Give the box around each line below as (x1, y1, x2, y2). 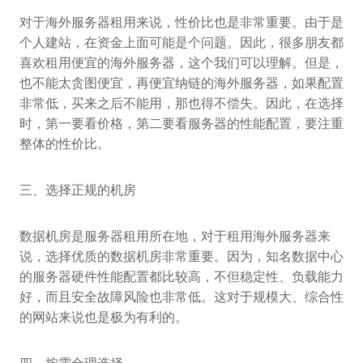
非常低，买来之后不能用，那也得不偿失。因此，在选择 (19, 96, 344, 111)
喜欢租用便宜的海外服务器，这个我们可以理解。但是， (19, 56, 344, 70)
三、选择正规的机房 (19, 183, 136, 198)
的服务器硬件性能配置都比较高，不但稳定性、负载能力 (19, 270, 344, 284)
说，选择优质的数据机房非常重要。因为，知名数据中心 (19, 250, 344, 264)
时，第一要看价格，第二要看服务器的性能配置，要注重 (19, 117, 344, 131)
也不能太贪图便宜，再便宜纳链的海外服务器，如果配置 (19, 76, 344, 91)
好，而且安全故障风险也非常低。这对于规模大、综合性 (19, 290, 344, 305)
